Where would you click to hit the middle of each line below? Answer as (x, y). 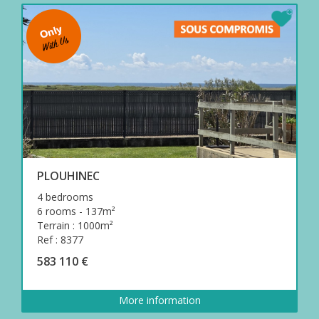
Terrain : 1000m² (75, 225)
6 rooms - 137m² (76, 211)
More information (159, 300)
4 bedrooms (65, 197)
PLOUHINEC (68, 176)
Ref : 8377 (60, 239)
